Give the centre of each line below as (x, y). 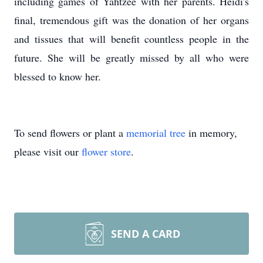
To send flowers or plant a (70, 133)
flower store (106, 151)
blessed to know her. (58, 76)
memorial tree (156, 133)
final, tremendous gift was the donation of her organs (131, 20)
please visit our (48, 151)
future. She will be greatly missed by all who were (131, 58)
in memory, (211, 133)
